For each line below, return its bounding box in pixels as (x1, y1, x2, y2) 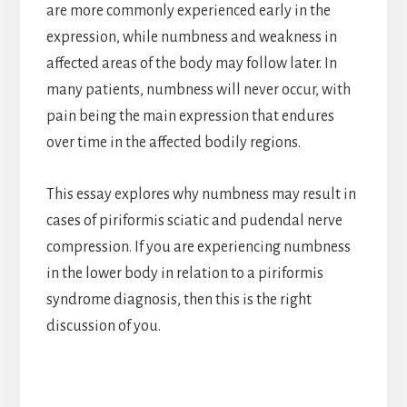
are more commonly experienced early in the (45, 3, 331, 20)
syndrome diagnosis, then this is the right (45, 292, 312, 309)
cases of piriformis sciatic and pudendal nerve (45, 213, 342, 230)
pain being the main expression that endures (45, 108, 334, 125)
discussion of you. (45, 318, 161, 335)
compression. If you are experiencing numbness (45, 239, 351, 256)
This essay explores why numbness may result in (45, 186, 356, 203)
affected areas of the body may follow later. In (45, 55, 337, 73)
